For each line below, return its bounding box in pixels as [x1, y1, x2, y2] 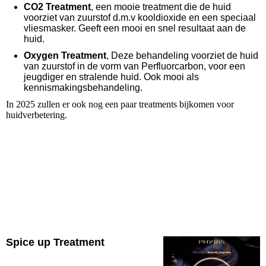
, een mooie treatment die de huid [91, 2, 231, 12]
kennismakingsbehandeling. [24, 83, 145, 93]
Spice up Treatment [6, 236, 107, 249]
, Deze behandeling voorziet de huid [106, 50, 258, 61]
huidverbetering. [6, 110, 67, 121]
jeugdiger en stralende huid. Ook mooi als [24, 72, 199, 83]
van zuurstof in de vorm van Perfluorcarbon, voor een [24, 61, 245, 72]
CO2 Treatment [24, 2, 91, 12]
